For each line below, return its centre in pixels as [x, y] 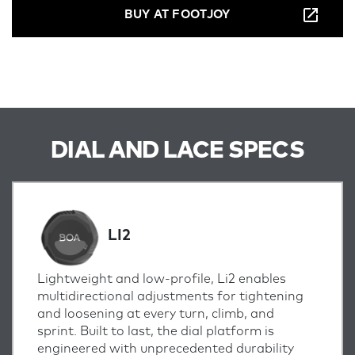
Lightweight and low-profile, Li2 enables [162, 279]
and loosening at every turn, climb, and [156, 314]
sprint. [57, 332]
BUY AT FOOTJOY [177, 15]
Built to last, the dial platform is [177, 332]
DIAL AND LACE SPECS [177, 151]
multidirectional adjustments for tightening [170, 297]
